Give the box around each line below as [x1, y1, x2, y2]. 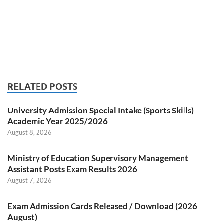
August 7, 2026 [7, 176, 52, 184]
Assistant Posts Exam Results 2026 [7, 163, 137, 174]
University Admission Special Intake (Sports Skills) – [7, 105, 200, 115]
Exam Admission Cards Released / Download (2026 [7, 200, 197, 211]
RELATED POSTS [7, 81, 77, 92]
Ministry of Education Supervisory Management [7, 152, 188, 163]
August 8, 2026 [7, 128, 52, 136]
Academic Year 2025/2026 [7, 115, 108, 126]
